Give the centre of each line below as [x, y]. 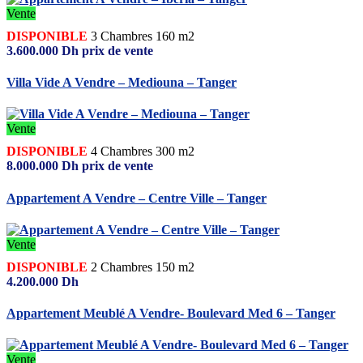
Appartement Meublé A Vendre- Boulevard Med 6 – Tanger [171, 314]
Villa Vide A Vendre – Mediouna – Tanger [122, 83]
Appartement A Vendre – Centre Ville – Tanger [137, 198]
